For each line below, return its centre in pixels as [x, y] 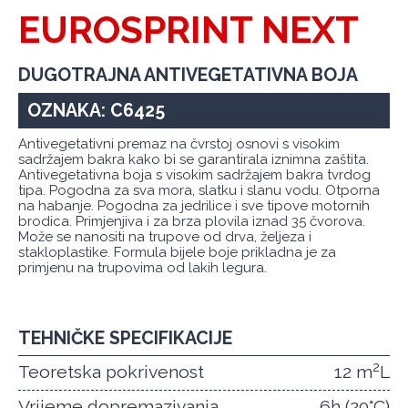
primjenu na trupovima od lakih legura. [143, 268]
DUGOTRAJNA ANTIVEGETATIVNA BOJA [188, 76]
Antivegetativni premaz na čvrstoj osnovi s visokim [179, 144]
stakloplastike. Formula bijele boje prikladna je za [177, 253]
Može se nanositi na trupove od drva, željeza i [165, 237]
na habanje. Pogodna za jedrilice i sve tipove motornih [194, 206]
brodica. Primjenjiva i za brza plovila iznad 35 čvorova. [192, 222]
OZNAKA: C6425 [96, 110]
